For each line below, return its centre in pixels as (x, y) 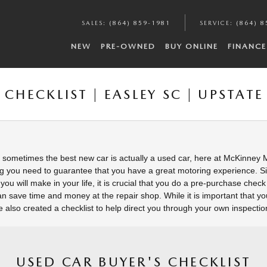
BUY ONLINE (192, 46)
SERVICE (215, 23)
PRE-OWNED (128, 46)
